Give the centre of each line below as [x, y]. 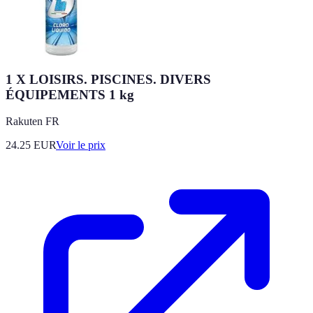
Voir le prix [81, 145]
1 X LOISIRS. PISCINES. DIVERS [108, 79]
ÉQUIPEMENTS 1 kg [70, 94]
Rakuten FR [32, 122]
